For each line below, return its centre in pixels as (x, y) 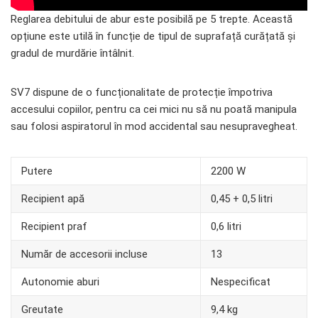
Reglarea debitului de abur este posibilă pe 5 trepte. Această (152, 20)
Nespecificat (241, 282)
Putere (37, 171)
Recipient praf (54, 227)
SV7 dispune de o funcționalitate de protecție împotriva (142, 93)
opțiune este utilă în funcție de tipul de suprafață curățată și (153, 37)
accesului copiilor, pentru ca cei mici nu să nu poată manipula (154, 110)
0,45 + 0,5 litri (242, 199)
